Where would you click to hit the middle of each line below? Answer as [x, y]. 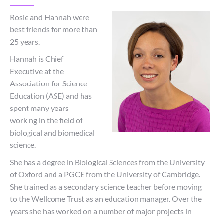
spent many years [39, 108]
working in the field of [46, 120]
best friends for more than [54, 29]
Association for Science [49, 83]
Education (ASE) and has [51, 96]
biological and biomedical [52, 132]
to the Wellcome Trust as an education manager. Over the [106, 199]
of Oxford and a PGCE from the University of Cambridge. [105, 174]
